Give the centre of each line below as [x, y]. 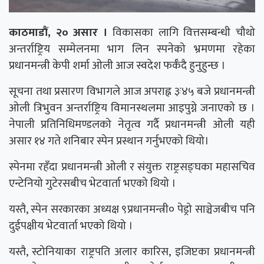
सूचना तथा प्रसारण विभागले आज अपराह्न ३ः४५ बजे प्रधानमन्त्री [132, 92]
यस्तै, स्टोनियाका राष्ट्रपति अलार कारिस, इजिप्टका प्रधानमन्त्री [132, 252]
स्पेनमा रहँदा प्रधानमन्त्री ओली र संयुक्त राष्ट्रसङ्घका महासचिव [132, 167]
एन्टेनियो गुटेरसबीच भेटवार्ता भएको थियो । [93, 184]
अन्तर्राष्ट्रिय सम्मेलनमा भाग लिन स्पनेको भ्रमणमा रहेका [132, 49]
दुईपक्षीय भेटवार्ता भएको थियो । [71, 226]
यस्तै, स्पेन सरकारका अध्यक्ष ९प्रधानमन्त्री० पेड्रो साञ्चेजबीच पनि [132, 209]
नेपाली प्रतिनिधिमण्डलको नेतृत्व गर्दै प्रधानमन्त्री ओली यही [132, 125]
